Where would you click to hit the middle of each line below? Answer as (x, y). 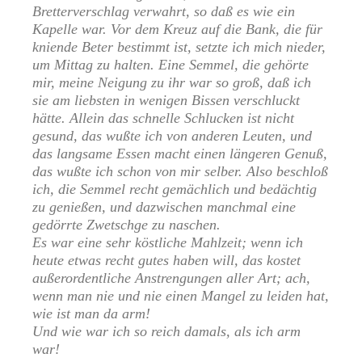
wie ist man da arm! (91, 314)
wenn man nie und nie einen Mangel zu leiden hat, (181, 296)
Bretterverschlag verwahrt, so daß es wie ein (164, 12)
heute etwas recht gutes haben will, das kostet (166, 261)
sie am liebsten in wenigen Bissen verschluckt (166, 101)
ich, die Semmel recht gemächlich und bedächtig (175, 189)
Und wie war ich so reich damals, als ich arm (166, 332)
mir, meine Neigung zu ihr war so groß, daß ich (172, 83)
